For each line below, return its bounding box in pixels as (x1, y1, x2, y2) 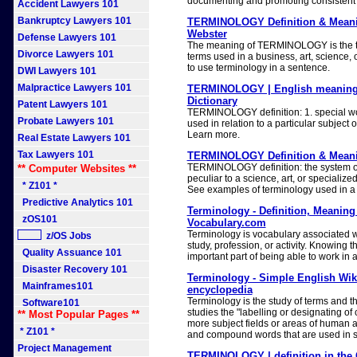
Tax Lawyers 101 (18, 149, 94, 160)
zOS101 (18, 214, 57, 225)
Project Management (18, 343, 112, 354)
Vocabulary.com (186, 217, 266, 229)
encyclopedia (186, 284, 253, 296)
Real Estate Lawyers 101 (18, 132, 131, 143)
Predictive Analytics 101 (18, 197, 133, 208)
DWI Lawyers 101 (18, 65, 96, 76)
